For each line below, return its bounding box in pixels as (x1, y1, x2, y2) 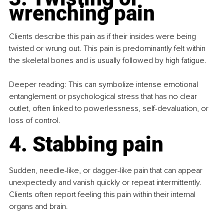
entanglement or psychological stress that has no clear (9, 91, 199, 102)
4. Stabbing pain (9, 132, 163, 157)
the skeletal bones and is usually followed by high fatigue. (9, 55, 206, 66)
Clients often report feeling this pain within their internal (9, 189, 197, 200)
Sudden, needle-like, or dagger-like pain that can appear (9, 165, 204, 176)
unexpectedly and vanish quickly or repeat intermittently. (9, 177, 203, 188)
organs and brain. (9, 201, 70, 212)
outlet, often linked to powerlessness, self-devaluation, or (9, 103, 210, 114)
